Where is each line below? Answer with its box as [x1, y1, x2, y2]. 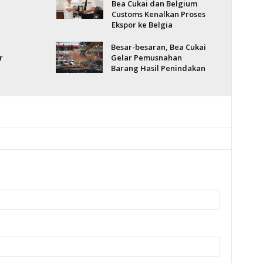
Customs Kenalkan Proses [111, 9, 205, 19]
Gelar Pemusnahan [110, 52, 182, 63]
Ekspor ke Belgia [111, 19, 173, 30]
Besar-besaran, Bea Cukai [110, 42, 206, 52]
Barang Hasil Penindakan [110, 63, 205, 73]
